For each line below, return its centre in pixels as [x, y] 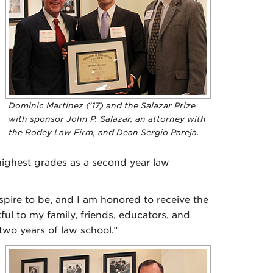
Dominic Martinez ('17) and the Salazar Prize [102, 106]
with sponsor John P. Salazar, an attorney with [107, 119]
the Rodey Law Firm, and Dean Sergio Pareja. [104, 133]
